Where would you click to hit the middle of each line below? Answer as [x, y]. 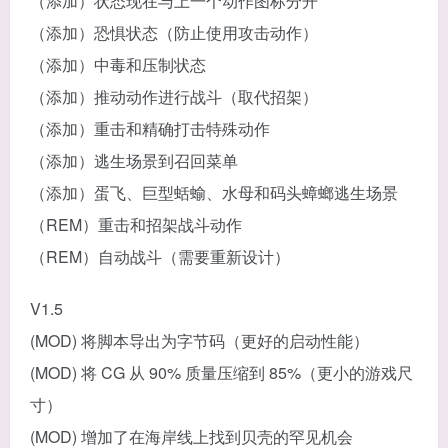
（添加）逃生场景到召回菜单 [134, 160]
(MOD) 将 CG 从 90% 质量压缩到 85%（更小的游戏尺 [221, 372]
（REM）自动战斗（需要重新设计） [160, 256]
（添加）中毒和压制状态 [118, 64]
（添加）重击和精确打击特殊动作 [150, 128]
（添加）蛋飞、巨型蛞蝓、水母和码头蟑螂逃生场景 [214, 192]
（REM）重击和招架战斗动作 [136, 224]
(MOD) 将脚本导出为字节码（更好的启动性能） [199, 340]
